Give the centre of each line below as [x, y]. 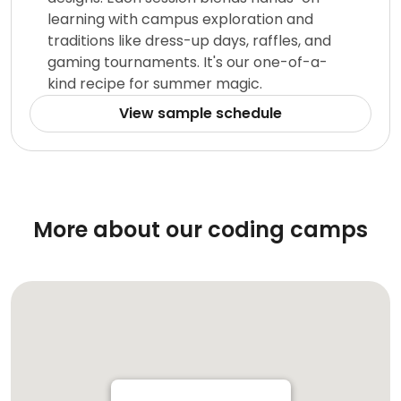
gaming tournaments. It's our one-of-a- [188, 63]
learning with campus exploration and [180, 20]
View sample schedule [200, 114]
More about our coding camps [200, 230]
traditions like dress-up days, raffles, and [189, 41]
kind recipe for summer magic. [155, 84]
